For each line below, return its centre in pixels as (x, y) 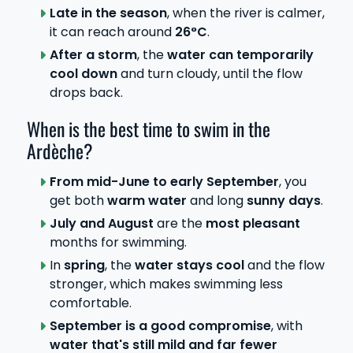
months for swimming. (118, 242)
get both (78, 201)
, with (286, 325)
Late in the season (108, 13)
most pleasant (253, 223)
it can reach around (112, 32)
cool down (83, 73)
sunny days (283, 201)
